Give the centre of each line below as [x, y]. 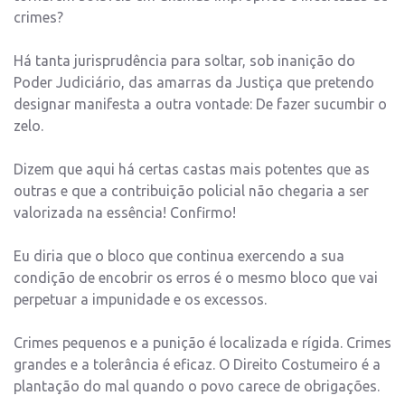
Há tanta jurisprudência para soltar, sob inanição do [184, 61]
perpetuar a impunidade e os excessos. [140, 300]
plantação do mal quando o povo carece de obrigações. [197, 386]
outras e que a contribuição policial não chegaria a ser [191, 191]
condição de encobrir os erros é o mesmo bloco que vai [196, 278]
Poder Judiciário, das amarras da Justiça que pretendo [194, 83]
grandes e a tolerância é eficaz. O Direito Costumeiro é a [197, 365]
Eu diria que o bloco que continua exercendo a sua [179, 256]
